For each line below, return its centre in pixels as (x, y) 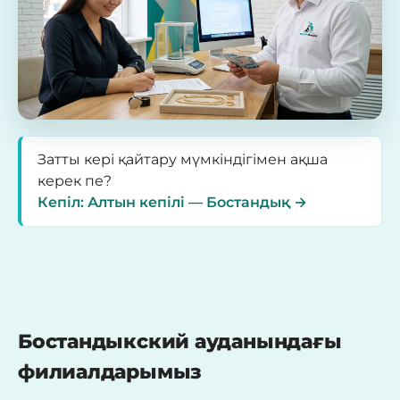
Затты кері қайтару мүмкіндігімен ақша (183, 160)
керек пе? (75, 181)
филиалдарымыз (110, 372)
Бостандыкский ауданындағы (180, 342)
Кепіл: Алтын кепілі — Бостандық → (172, 203)
